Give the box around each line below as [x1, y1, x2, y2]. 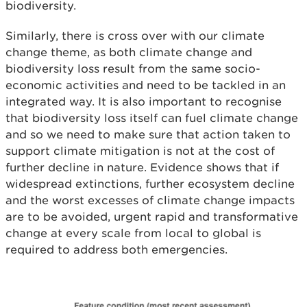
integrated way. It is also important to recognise [5, 95, 282, 108]
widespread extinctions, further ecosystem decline [5, 177, 295, 191]
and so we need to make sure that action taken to [5, 127, 291, 141]
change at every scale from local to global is [5, 226, 261, 240]
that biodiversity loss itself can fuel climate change [5, 111, 298, 125]
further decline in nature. [5, 160, 150, 174]
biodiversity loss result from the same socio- [5, 62, 260, 75]
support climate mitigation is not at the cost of [5, 144, 275, 158]
